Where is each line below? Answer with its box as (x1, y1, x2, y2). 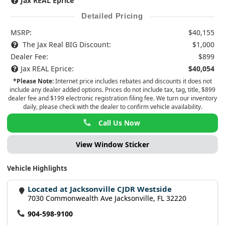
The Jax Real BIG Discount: (21, 39, 111, 49)
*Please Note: (13, 76, 54, 85)
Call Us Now (98, 118, 141, 128)
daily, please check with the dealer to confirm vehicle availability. (23, 102, 202, 111)
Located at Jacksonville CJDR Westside (28, 184, 172, 194)
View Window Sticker (76, 139, 149, 149)
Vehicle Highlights (7, 164, 67, 173)
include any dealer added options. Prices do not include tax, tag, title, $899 (10, 85, 215, 94)
